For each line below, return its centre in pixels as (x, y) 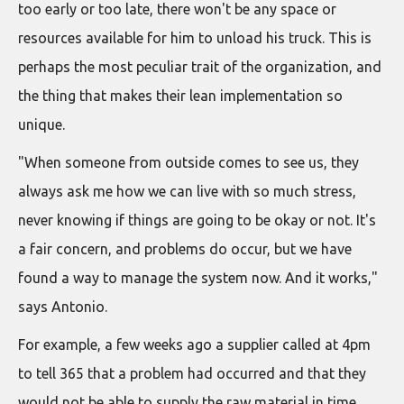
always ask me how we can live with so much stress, (187, 191)
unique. (41, 124)
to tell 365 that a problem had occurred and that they (192, 373)
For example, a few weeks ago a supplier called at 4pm (194, 344)
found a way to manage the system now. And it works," (198, 277)
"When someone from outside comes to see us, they (188, 162)
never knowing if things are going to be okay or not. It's (197, 220)
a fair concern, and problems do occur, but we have (185, 248)
